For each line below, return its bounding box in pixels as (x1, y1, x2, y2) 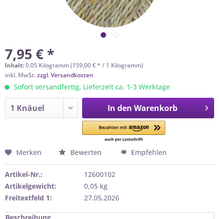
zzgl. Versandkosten (37, 71, 93, 79)
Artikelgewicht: (5, 181, 56, 191)
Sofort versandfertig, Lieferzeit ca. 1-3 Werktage (12, 82, 170, 91)
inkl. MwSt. (5, 71, 37, 79)
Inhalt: (5, 61, 25, 69)
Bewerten (68, 148, 104, 157)
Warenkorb (133, 103, 177, 113)
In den (107, 103, 132, 113)
